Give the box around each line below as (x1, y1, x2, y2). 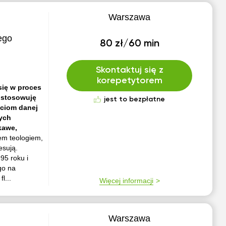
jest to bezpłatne (104, 96, 165, 103)
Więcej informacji (99, 177, 153, 185)
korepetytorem (96, 76, 162, 85)
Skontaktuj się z (95, 66, 163, 75)
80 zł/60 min (99, 39, 159, 49)
